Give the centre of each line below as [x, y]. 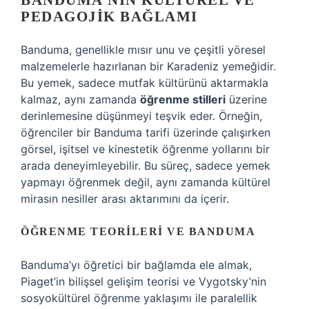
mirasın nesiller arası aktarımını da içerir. [125, 199]
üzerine [246, 99]
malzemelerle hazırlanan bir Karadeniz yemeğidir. [148, 66]
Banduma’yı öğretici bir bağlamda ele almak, [136, 265]
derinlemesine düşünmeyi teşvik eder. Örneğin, [141, 116]
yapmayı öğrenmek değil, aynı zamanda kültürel [146, 182]
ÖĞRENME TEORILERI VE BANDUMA [138, 231]
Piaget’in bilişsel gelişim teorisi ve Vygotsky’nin [143, 281]
